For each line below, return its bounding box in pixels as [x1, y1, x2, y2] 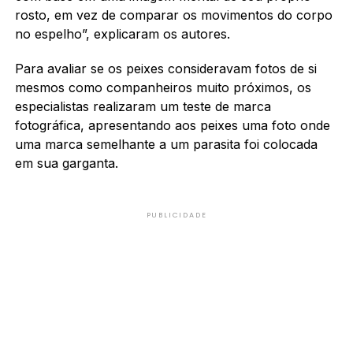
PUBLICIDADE [146, 210, 207, 220]
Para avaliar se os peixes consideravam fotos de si [14, 60, 317, 76]
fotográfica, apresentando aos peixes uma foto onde [14, 117, 330, 133]
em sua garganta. [14, 154, 118, 171]
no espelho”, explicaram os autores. [14, 25, 230, 42]
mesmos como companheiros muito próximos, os [14, 79, 311, 95]
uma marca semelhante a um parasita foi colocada [14, 136, 318, 152]
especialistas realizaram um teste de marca [14, 98, 271, 114]
